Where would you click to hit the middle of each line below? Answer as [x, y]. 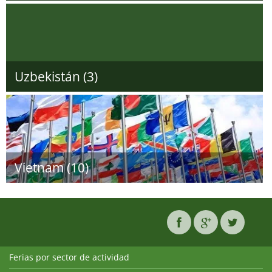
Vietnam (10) [52, 168]
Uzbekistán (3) [56, 76]
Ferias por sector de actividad [69, 257]
